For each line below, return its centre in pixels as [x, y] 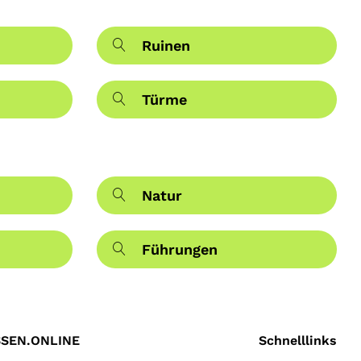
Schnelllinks [297, 341]
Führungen [179, 250]
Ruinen [166, 46]
